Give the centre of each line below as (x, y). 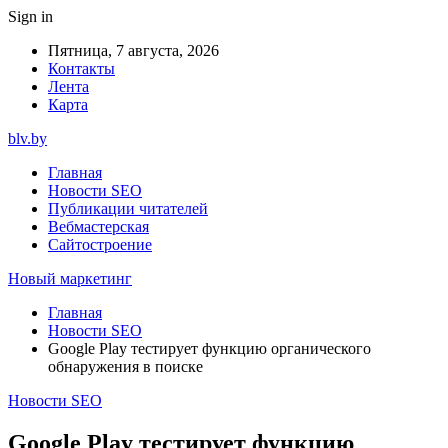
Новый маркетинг (70, 278)
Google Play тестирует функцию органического (209, 348)
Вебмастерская (98, 226)
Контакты (81, 68)
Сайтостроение (100, 244)
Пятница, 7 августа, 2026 (133, 50)
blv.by (27, 138)
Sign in (30, 16)
